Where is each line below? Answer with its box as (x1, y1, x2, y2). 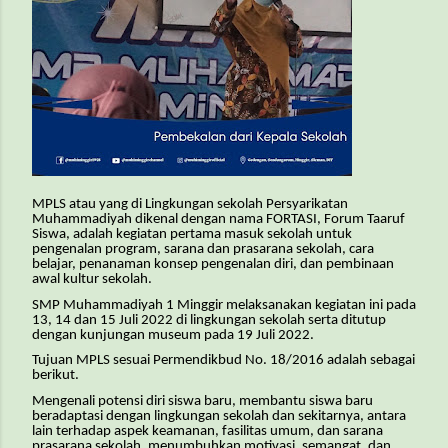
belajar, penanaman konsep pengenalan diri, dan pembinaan (32, 257, 394, 272)
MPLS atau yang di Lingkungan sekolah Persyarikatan (32, 197, 348, 212)
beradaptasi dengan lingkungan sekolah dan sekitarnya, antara (32, 408, 406, 424)
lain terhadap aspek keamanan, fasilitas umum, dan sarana (32, 423, 383, 439)
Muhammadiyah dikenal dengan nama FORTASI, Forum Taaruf (32, 212, 405, 227)
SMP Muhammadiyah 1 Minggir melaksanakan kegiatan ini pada (32, 297, 416, 313)
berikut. (32, 368, 79, 384)
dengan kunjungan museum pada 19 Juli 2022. (32, 327, 314, 343)
